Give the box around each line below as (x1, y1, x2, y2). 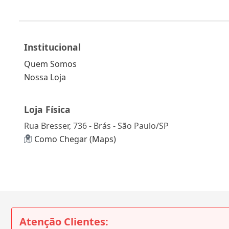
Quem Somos (24, 58, 77, 70)
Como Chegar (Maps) (34, 133, 116, 145)
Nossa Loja (24, 71, 66, 83)
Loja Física (24, 103, 71, 116)
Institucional (24, 40, 81, 53)
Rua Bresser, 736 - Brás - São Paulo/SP (24, 120, 169, 132)
